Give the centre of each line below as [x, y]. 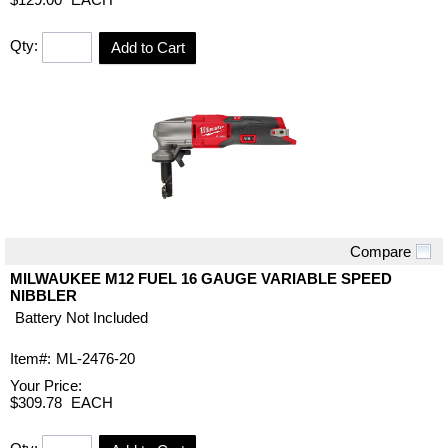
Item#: [30, 358]
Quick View [224, 266]
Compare [380, 251]
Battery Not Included [81, 317]
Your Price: [46, 385]
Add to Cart [147, 47]
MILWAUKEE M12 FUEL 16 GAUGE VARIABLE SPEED [201, 278]
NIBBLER [43, 295]
